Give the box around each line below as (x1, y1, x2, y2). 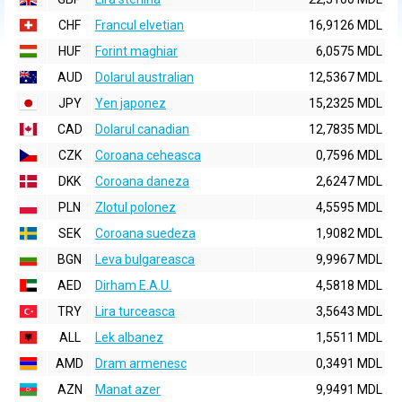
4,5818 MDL (316, 278, 382, 293)
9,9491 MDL (316, 382, 382, 397)
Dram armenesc (95, 356, 187, 371)
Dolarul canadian (95, 122, 189, 136)
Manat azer (95, 382, 161, 397)
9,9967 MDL (316, 252, 382, 267)
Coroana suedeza (95, 226, 196, 240)
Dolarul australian (95, 70, 194, 84)
